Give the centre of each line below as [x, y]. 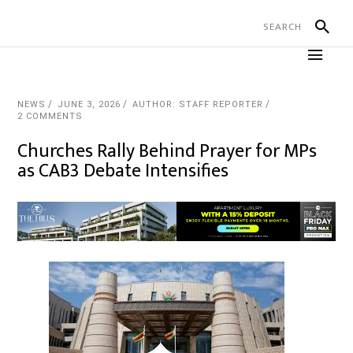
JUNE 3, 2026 [89, 104]
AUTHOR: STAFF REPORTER [198, 104]
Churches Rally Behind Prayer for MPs [167, 151]
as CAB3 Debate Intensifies [123, 171]
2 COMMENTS [50, 116]
